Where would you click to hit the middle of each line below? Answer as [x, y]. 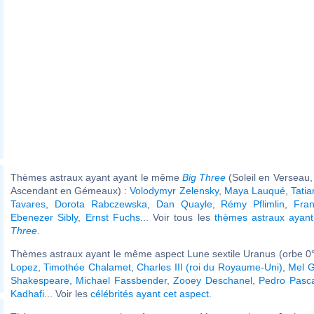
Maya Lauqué [254, 190]
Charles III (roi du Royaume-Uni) [210, 267]
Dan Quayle [184, 204]
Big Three [204, 177]
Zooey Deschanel [213, 280]
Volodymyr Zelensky [174, 190]
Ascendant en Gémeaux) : [70, 190]
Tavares [28, 204]
